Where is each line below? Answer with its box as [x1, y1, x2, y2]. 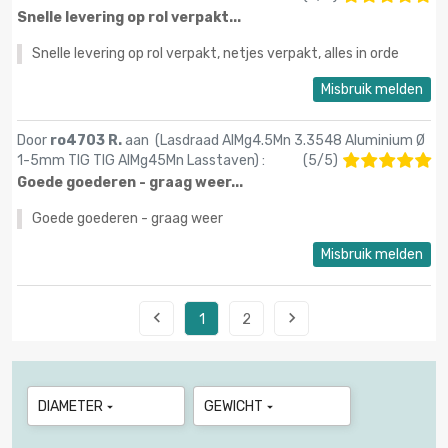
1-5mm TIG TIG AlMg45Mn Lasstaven [17, 152, 254, 170]
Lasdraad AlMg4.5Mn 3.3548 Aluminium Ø [160, 132, 425, 150]
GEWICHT [204, 398, 263, 416]
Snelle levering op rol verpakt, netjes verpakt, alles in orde [32, 45, 399, 63]
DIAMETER [38, 398, 103, 416]
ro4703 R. [50, 132, 125, 150]
